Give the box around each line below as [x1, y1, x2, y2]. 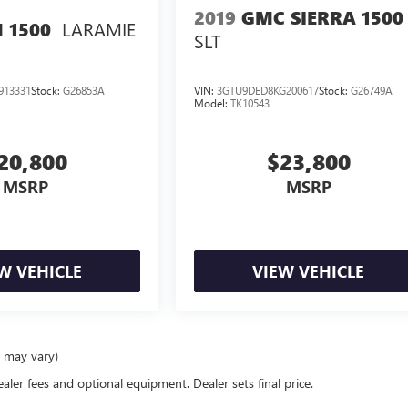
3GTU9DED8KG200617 [217, 83, 320, 98]
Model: [194, 96, 231, 111]
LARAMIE [61, 16, 136, 42]
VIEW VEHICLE [252, 260, 365, 283]
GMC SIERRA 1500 [241, 5, 404, 30]
